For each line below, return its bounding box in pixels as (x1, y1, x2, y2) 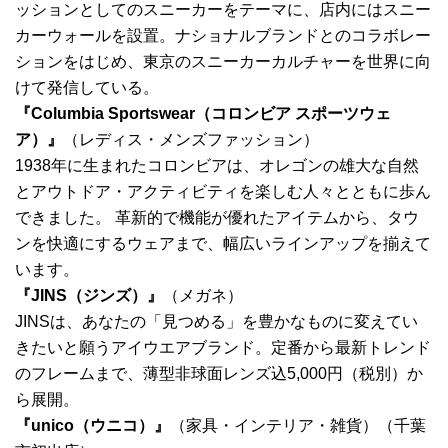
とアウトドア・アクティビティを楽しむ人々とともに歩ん (15, 183, 431, 201)
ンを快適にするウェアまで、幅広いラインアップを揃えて (15, 235, 431, 253)
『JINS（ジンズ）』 (15, 287, 163, 305)
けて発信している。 (15, 79, 159, 97)
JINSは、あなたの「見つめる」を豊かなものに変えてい (15, 313, 418, 331)
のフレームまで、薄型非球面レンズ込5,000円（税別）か (15, 365, 423, 383)
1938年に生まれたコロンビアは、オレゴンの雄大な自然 (15, 157, 419, 175)
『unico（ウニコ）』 (15, 417, 170, 435)
